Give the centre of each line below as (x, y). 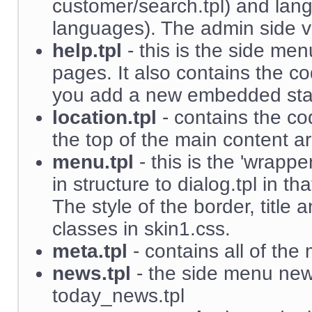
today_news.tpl (118, 296)
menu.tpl (93, 162)
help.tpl (87, 50)
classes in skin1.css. (141, 229)
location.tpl (104, 117)
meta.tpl (90, 251)
